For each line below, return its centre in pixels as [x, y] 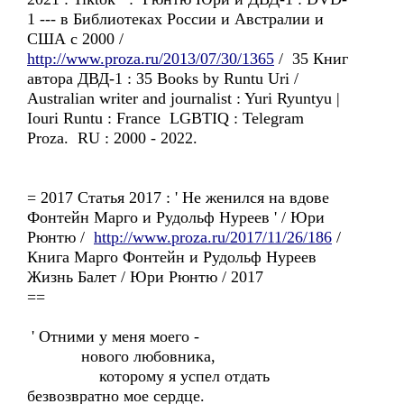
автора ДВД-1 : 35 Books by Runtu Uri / [163, 78]
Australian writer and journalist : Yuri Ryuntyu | [184, 98]
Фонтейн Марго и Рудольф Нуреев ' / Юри [176, 217]
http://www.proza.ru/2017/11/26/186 [213, 237]
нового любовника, [121, 356]
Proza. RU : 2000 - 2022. [112, 138]
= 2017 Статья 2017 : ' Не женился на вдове [178, 197]
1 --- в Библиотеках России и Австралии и [175, 19]
